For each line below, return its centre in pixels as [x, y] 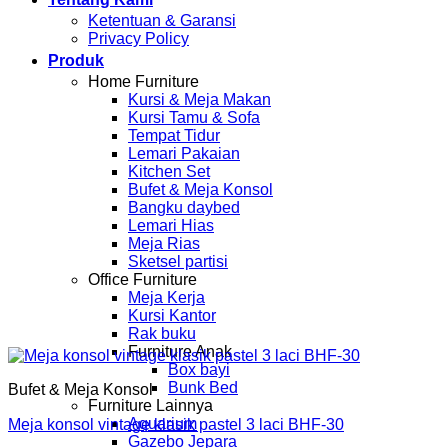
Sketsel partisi [178, 261]
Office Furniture [142, 279]
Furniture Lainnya [150, 405]
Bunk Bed [203, 387]
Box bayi [199, 369]
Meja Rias [164, 243]
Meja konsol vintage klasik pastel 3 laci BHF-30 [176, 424]
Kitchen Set [169, 171]
